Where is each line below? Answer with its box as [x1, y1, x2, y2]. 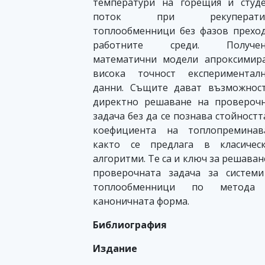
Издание [93, 242, 137, 256]
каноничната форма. [93, 195, 189, 208]
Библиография [93, 218, 167, 232]
